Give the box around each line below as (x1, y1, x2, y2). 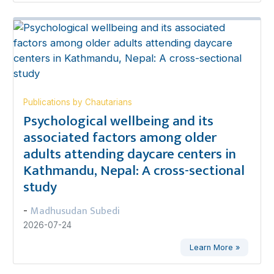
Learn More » (189, 243, 240, 253)
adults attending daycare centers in (23, 143, 236, 166)
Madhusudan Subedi (30, 202, 120, 220)
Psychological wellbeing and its (23, 109, 213, 133)
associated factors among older (23, 126, 217, 150)
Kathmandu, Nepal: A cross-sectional (23, 159, 245, 183)
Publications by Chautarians (23, 97, 132, 108)
